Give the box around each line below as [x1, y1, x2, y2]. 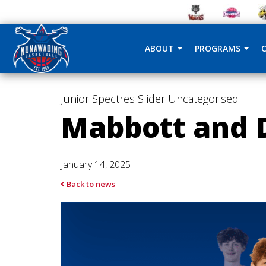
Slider [138, 91, 165, 106]
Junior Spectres [61, 91, 135, 106]
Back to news [65, 179, 115, 189]
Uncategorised [168, 91, 239, 106]
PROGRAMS [195, 43, 240, 54]
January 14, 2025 [61, 158, 131, 171]
